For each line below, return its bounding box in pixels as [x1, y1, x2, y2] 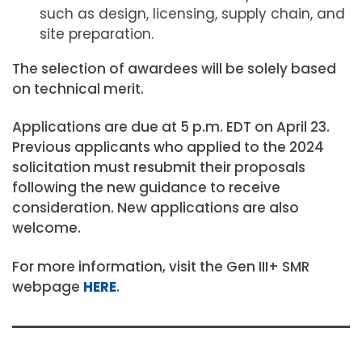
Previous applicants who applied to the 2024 [12, 137, 324, 158]
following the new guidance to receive [12, 178, 280, 198]
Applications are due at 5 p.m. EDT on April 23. [12, 117, 330, 137]
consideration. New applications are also [12, 198, 299, 218]
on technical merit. [12, 79, 144, 99]
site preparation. [40, 24, 154, 44]
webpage [12, 276, 83, 297]
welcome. [12, 218, 81, 238]
